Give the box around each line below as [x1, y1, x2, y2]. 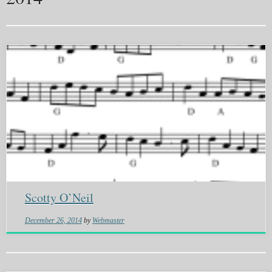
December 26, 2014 [24, 216, 82, 225]
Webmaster [92, 216, 124, 225]
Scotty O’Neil [24, 189, 93, 206]
